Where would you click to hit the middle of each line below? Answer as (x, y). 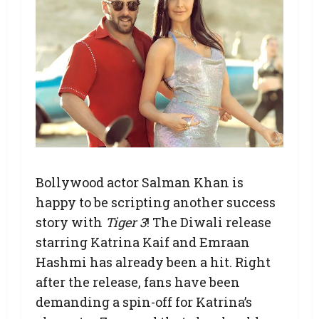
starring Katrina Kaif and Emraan (143, 242)
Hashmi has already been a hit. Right (153, 262)
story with (70, 222)
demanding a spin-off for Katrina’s (144, 302)
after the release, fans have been (138, 282)
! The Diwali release (209, 222)
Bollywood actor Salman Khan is (140, 182)
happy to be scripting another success (156, 202)
